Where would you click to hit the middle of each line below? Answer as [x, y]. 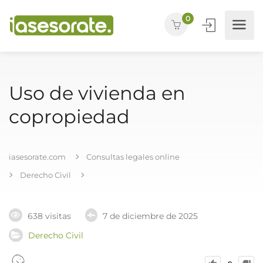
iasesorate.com [37, 157]
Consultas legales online [133, 157]
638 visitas [49, 216]
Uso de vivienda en [97, 93]
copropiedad [69, 117]
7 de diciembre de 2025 [150, 216]
